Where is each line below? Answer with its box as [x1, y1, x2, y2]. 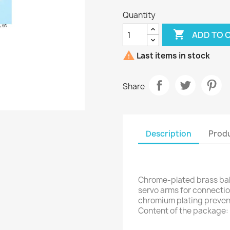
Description [146, 128, 191, 139]
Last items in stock [135, 50, 210, 62]
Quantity [123, 10, 156, 21]
